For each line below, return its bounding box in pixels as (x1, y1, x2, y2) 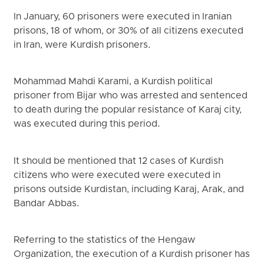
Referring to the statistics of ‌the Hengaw (14, 235, 196, 247)
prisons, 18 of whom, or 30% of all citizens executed (14, 25, 244, 37)
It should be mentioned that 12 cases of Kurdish (14, 155, 224, 167)
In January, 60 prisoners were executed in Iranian (14, 11, 232, 23)
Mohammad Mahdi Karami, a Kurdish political (14, 76, 213, 88)
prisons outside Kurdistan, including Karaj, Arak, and (14, 183, 245, 196)
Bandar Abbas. (14, 197, 80, 210)
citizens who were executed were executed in (14, 169, 221, 181)
